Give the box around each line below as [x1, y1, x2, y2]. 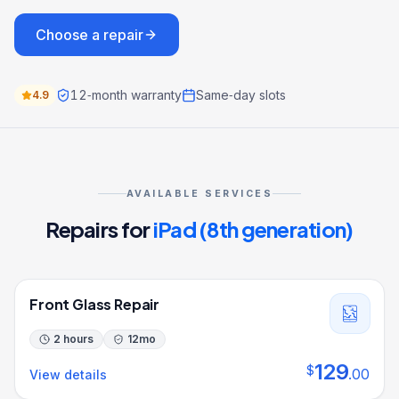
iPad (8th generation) [152, 216, 354, 242]
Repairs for [45, 216, 153, 242]
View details [29, 367, 107, 382]
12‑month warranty [70, 87, 182, 102]
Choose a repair [36, 26, 143, 44]
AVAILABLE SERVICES [126, 188, 273, 199]
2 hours [53, 332, 94, 346]
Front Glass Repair [29, 295, 160, 313]
